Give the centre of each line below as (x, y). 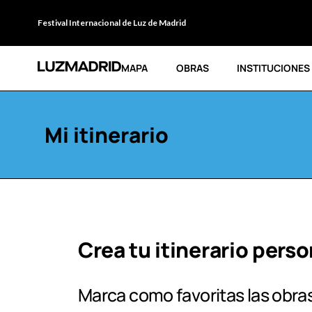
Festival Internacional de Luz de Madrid (111, 23)
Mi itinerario (106, 135)
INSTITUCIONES (274, 68)
